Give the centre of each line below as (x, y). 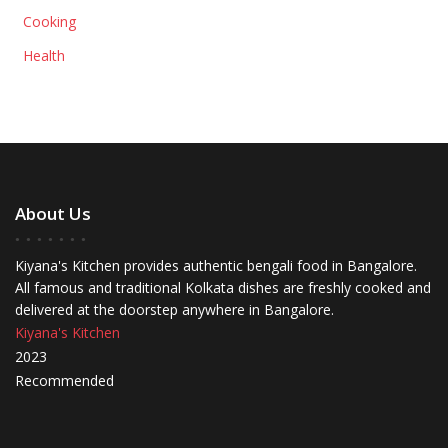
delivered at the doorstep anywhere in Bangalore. (174, 309)
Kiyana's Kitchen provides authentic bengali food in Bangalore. (216, 265)
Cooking (49, 21)
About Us (53, 213)
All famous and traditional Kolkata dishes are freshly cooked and (223, 287)
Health (43, 55)
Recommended (64, 380)
